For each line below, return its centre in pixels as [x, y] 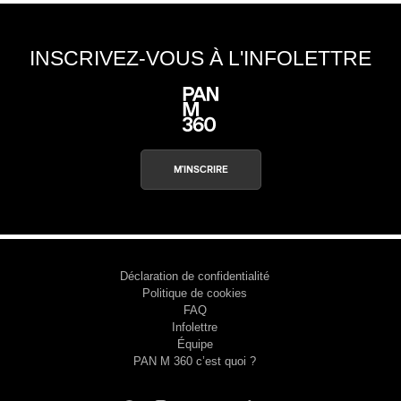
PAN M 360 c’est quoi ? [195, 361]
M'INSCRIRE [200, 169]
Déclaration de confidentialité [195, 276]
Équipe [195, 344]
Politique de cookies [195, 293]
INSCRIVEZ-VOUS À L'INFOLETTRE [200, 58]
